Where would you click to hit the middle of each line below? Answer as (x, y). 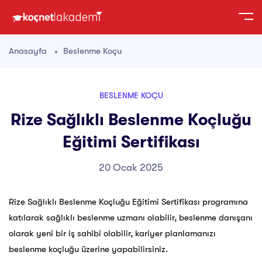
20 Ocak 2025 (131, 168)
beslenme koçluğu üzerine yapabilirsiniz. (88, 249)
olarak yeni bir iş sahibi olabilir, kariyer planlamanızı (112, 234)
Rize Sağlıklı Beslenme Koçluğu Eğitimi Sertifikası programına (128, 202)
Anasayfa (28, 51)
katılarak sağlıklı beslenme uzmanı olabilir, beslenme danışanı (131, 218)
